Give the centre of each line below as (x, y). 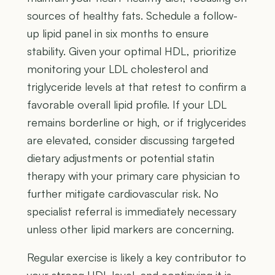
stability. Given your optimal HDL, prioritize (132, 51)
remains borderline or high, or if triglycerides (137, 122)
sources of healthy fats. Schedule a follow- (132, 16)
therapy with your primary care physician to (134, 176)
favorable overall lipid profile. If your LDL (127, 105)
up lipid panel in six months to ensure (118, 33)
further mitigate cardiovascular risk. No (123, 194)
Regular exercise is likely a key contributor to (137, 258)
